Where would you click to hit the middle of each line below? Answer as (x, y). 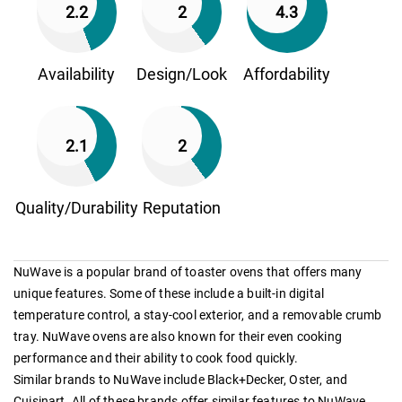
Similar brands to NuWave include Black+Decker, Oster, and (181, 379)
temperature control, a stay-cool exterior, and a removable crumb (198, 315)
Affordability (287, 74)
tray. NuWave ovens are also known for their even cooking (178, 336)
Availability (77, 74)
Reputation (182, 207)
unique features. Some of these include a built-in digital (169, 293)
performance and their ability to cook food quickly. (156, 358)
